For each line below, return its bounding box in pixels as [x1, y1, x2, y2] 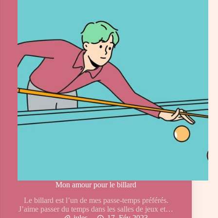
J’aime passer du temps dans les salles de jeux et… [18, 205, 174, 214]
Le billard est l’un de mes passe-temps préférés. [23, 196, 168, 205]
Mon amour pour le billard [55, 180, 137, 189]
